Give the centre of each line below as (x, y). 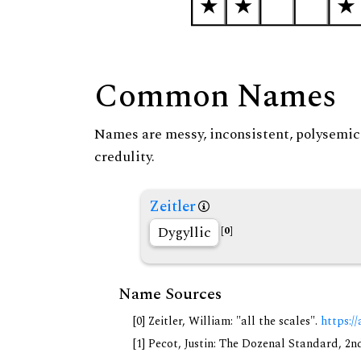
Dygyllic (184, 233)
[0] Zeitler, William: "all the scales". (227, 322)
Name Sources (170, 295)
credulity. (124, 157)
